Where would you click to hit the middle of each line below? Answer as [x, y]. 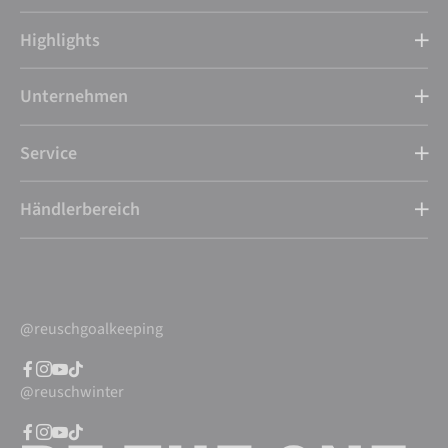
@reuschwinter [72, 391]
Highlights [60, 40]
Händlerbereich [80, 210]
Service [48, 153]
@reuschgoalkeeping [91, 328]
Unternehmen [74, 97]
